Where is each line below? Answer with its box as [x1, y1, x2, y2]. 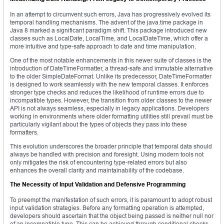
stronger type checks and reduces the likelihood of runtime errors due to [10, 88, 204, 96]
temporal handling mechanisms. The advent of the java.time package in [10, 18, 203, 26]
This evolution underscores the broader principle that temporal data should [10, 142, 212, 150]
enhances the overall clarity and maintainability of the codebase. [10, 166, 184, 174]
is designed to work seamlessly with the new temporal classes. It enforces [10, 80, 208, 88]
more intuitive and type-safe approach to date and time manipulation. [10, 42, 196, 50]
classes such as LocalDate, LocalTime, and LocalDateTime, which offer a [10, 34, 208, 42]
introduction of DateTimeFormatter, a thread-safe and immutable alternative [10, 64, 213, 72]
